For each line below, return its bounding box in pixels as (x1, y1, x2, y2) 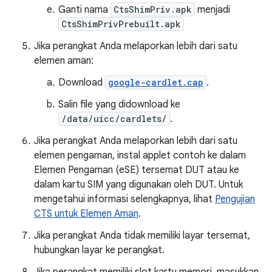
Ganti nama (58, 4, 110, 16)
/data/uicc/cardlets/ (61, 113, 167, 124)
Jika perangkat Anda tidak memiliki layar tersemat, (34, 229, 250, 242)
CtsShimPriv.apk (114, 4, 192, 15)
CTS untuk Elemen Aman (34, 208, 138, 220)
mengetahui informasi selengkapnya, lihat (34, 193, 215, 205)
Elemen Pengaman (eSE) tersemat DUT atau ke (34, 164, 239, 176)
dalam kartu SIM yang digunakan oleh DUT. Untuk (34, 178, 243, 191)
